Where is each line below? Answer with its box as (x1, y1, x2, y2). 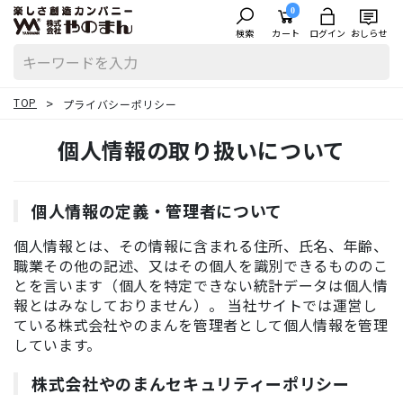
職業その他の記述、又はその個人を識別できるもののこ (13, 255, 389, 276)
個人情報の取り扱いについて (58, 134, 345, 166)
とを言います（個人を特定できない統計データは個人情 (13, 274, 389, 296)
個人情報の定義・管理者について (31, 199, 283, 222)
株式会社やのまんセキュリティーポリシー (31, 372, 350, 395)
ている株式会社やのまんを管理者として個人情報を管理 (13, 314, 389, 336)
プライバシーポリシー (62, 96, 177, 112)
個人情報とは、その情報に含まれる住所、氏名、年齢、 (13, 235, 389, 256)
